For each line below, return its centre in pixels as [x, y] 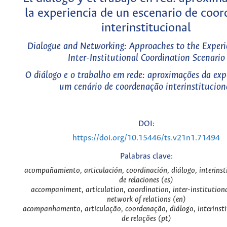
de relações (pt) [146, 219]
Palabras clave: [146, 157]
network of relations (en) [146, 200]
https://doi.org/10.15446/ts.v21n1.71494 [146, 138]
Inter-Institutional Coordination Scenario [146, 58]
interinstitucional [146, 28]
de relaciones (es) [146, 180]
